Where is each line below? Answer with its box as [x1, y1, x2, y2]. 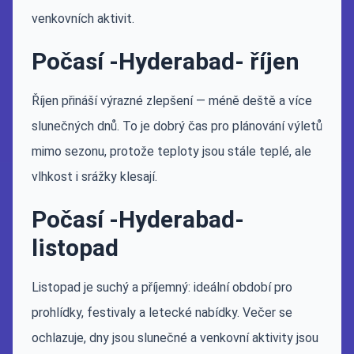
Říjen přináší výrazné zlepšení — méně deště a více [32, 93, 312, 108]
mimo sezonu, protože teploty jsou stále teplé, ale [32, 144, 311, 159]
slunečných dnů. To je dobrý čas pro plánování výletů [32, 119, 322, 134]
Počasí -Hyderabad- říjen [32, 47, 299, 75]
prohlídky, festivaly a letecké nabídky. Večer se [32, 305, 292, 320]
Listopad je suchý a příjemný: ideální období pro [32, 280, 292, 295]
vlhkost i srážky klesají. [32, 169, 157, 184]
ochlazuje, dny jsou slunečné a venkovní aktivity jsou [32, 330, 318, 345]
